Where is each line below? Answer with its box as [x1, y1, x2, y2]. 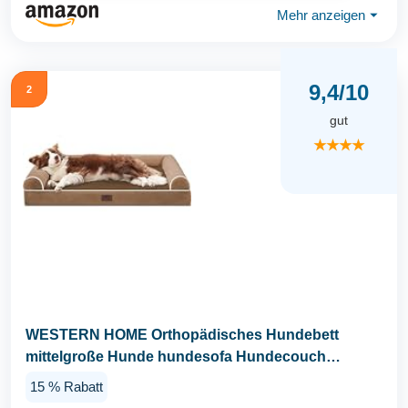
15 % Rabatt [30, 379, 103, 395]
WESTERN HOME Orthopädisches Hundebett [25, 326, 339, 342]
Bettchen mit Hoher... [25, 370, 169, 386]
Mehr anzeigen [277, 7, 365, 24]
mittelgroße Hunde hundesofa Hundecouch [25, 348, 326, 364]
